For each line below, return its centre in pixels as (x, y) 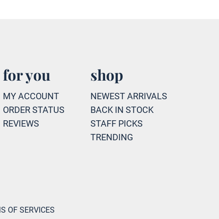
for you (27, 75)
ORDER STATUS (34, 110)
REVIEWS (21, 123)
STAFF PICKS (116, 123)
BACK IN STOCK (122, 110)
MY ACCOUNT (31, 96)
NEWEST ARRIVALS (129, 96)
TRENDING (111, 137)
